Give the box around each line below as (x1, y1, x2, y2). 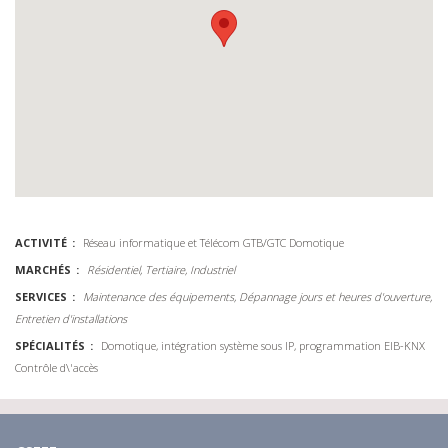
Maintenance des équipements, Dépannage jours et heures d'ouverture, (83, 289, 432, 304)
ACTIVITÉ (15, 235, 67, 250)
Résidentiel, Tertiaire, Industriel (87, 262, 235, 277)
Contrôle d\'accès (15, 360, 98, 375)
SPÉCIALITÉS (15, 338, 85, 353)
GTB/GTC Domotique (243, 235, 344, 250)
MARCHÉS (15, 262, 71, 277)
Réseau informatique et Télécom (83, 235, 243, 250)
